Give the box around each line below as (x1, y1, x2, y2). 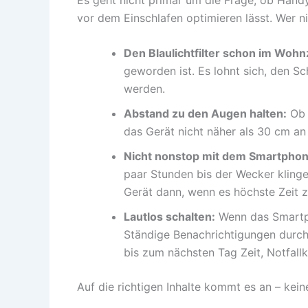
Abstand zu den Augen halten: (124, 107, 287, 121)
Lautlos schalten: (124, 210, 215, 224)
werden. (124, 82, 165, 96)
